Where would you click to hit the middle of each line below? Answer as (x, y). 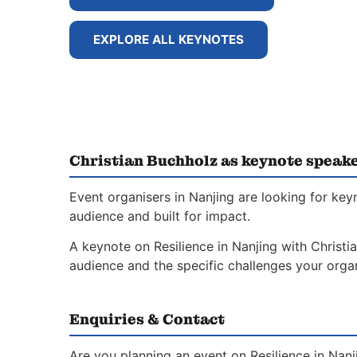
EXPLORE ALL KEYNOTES (169, 39)
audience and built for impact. (160, 216)
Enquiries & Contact (147, 319)
